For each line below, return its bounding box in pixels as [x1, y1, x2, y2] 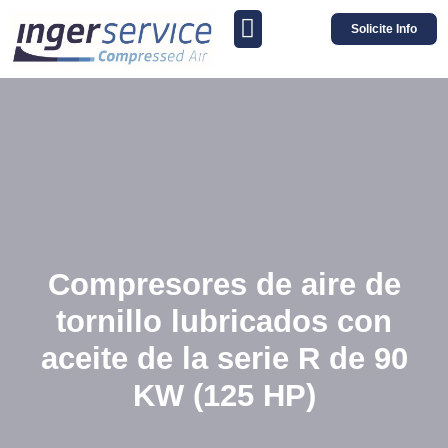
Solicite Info [351, 21, 417, 36]
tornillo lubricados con [56, 304, 392, 340]
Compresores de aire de [47, 267, 401, 303]
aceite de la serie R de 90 [40, 341, 408, 377]
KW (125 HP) [132, 378, 316, 414]
